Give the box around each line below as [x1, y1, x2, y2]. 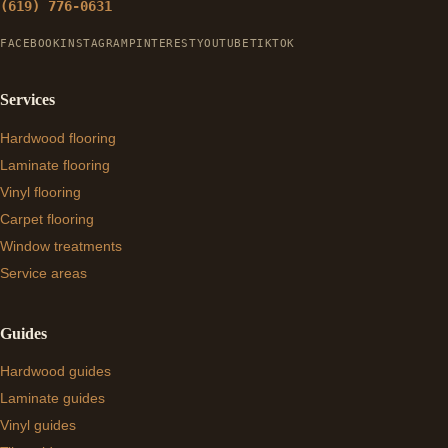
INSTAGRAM [60, 37, 129, 51]
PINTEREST [128, 37, 197, 51]
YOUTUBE [196, 37, 250, 51]
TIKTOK [249, 37, 295, 51]
